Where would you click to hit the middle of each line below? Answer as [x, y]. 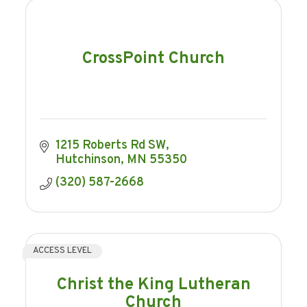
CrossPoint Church [153, 59]
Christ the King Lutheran [153, 285]
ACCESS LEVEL [63, 251]
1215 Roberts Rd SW [110, 146]
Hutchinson [88, 160]
